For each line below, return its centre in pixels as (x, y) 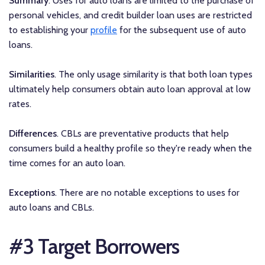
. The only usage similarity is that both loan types (153, 75)
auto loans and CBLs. (51, 208)
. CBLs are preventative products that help (143, 134)
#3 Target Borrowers (94, 247)
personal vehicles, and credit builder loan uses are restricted (130, 15)
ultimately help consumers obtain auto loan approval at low (130, 89)
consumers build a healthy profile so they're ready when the (130, 148)
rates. (20, 104)
